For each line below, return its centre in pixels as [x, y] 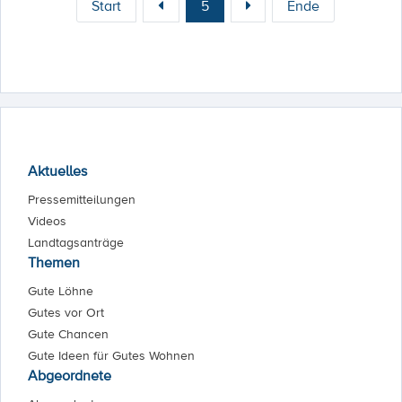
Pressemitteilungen [82, 199]
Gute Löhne [61, 291]
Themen [54, 262]
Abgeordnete [70, 375]
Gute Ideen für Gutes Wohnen [111, 355]
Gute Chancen [68, 334]
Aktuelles [57, 170]
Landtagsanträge [76, 242]
